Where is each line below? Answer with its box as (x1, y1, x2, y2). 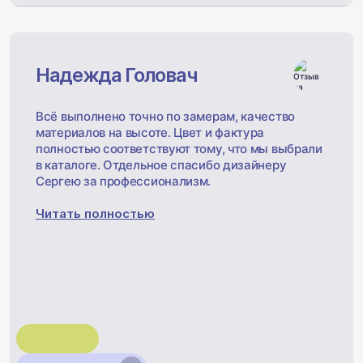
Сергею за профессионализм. (36, 173, 211, 189)
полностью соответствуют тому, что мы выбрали (36, 141, 322, 156)
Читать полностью (36, 206, 155, 221)
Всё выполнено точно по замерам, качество (36, 109, 296, 124)
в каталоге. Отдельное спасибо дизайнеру (36, 157, 287, 173)
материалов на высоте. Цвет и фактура (36, 125, 265, 140)
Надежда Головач (36, 63, 198, 87)
